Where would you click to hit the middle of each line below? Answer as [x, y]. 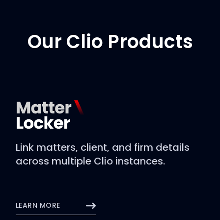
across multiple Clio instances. [90, 161]
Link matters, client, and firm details [103, 147]
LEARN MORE [39, 205]
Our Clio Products [110, 41]
